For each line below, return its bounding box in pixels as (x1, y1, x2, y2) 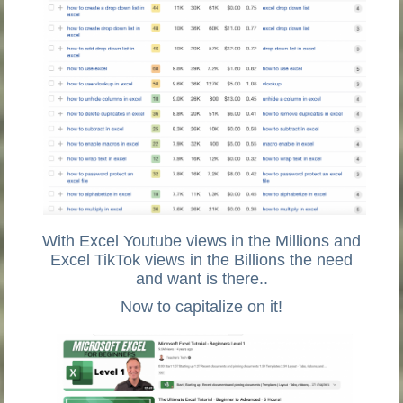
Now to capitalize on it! (121, 298, 282, 317)
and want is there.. (135, 270, 268, 289)
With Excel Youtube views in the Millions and (42, 232, 361, 251)
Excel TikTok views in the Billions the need (50, 251, 353, 270)
